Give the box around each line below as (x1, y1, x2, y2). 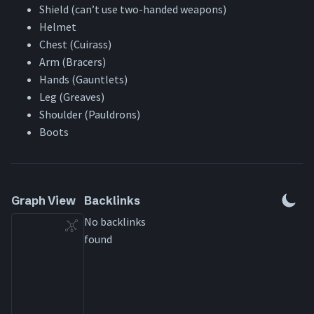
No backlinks (84, 214, 146, 229)
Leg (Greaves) (39, 90, 104, 104)
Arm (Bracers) (39, 55, 106, 69)
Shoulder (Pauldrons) (39, 107, 140, 122)
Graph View (11, 193, 76, 208)
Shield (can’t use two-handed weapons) (39, 2, 226, 17)
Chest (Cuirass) (39, 37, 111, 52)
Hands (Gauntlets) (39, 72, 128, 87)
